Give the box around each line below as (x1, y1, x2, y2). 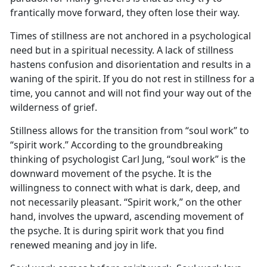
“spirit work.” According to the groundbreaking (10, 138, 223, 152)
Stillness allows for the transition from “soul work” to (10, 124, 249, 138)
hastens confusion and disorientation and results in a (10, 58, 251, 72)
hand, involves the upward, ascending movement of (10, 210, 244, 223)
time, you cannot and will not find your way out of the (10, 86, 252, 100)
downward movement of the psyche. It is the (10, 167, 212, 181)
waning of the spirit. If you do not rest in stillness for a (10, 72, 254, 86)
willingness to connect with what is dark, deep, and (10, 181, 240, 195)
